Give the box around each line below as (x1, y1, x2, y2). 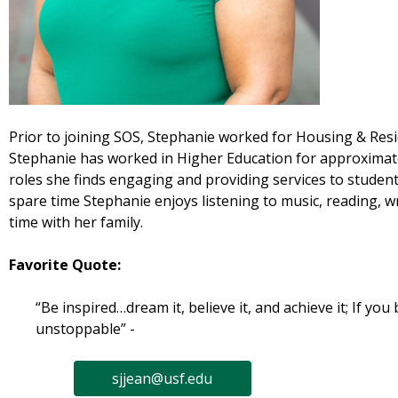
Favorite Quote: (9, 255, 121, 275)
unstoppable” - (36, 319, 139, 339)
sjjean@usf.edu (112, 369, 212, 389)
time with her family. (9, 212, 147, 233)
